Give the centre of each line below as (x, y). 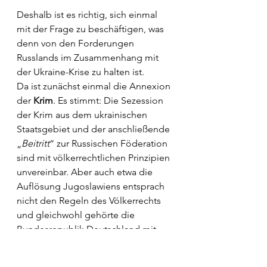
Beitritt (35, 143)
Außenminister (49, 243)
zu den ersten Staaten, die (114, 258)
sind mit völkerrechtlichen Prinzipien (94, 158)
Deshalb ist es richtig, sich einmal (88, 15)
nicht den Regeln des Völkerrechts (90, 201)
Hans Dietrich (111, 243)
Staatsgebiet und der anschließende (94, 129)
